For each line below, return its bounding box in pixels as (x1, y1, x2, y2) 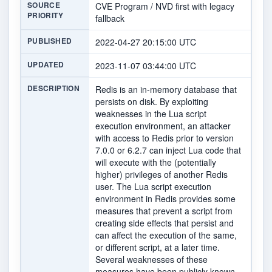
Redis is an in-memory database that (95, 83, 237, 96)
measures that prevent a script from (95, 205, 233, 217)
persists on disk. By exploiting (95, 95, 208, 108)
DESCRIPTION (27, 83, 80, 94)
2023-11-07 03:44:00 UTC (95, 59, 196, 72)
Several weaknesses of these (95, 253, 208, 266)
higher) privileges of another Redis (95, 168, 228, 181)
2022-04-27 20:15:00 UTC (95, 36, 196, 49)
